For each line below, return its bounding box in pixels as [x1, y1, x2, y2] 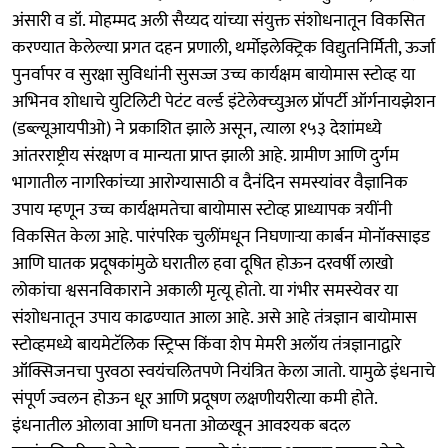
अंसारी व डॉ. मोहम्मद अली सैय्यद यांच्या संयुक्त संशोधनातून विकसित [12, 5, 425, 36]
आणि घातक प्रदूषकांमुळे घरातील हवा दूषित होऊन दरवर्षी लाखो [12, 248, 393, 279]
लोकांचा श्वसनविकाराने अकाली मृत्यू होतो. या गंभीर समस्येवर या [12, 275, 398, 306]
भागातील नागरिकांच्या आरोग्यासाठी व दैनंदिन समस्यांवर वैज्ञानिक [12, 167, 408, 198]
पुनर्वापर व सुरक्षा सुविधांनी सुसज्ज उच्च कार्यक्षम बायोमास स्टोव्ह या [12, 59, 415, 90]
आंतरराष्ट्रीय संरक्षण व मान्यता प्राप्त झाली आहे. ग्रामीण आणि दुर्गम [12, 140, 399, 171]
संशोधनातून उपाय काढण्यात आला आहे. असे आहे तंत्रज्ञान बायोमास [12, 302, 417, 333]
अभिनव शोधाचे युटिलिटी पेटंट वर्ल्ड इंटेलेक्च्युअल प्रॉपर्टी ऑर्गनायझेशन [12, 86, 436, 117]
